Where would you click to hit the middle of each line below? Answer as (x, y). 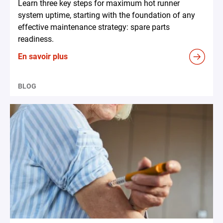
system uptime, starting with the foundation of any (107, 15)
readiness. (36, 39)
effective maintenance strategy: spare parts (94, 27)
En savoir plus (43, 57)
